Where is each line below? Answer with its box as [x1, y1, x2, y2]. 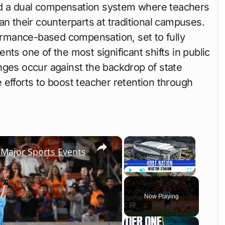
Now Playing [144, 192, 179, 200]
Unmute [142, 178, 157, 183]
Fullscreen [189, 178, 209, 183]
